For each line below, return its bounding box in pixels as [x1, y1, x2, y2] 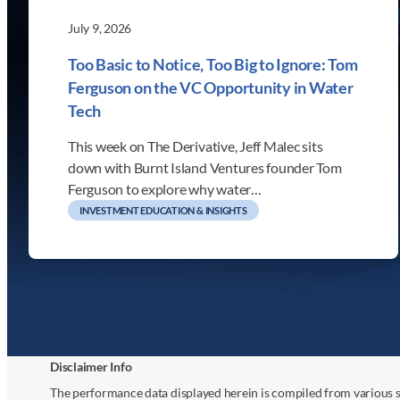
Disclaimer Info [50, 358, 132, 374]
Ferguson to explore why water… [68, 179, 262, 197]
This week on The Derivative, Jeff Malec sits [68, 137, 323, 154]
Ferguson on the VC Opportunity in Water [68, 77, 354, 97]
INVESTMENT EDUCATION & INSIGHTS [79, 204, 247, 216]
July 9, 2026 [68, 21, 132, 37]
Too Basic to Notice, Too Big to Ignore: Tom [68, 54, 358, 74]
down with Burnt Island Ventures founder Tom [68, 158, 342, 176]
